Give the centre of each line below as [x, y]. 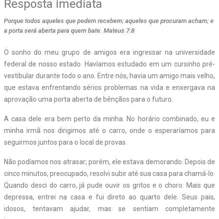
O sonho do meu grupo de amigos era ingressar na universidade [109, 52]
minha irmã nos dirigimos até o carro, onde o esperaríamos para [109, 130]
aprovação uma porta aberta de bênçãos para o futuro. [88, 99]
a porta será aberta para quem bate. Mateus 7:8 [69, 30]
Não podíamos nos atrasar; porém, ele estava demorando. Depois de [109, 162]
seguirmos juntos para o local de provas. [66, 142]
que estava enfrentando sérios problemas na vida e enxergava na [109, 87]
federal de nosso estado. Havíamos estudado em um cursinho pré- [109, 64]
